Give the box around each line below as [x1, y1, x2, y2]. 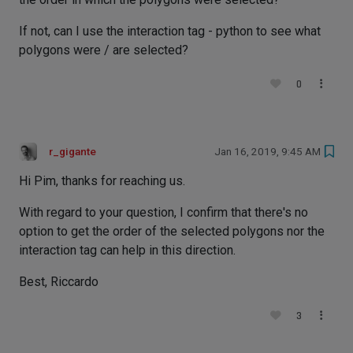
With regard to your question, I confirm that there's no [19, 205, 308, 220]
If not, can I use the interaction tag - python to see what [19, 24, 321, 39]
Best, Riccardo [19, 274, 98, 289]
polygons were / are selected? [19, 43, 188, 58]
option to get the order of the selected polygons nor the [19, 224, 325, 239]
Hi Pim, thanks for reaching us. [19, 173, 185, 188]
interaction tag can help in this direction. [19, 243, 236, 258]
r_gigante [49, 146, 96, 158]
